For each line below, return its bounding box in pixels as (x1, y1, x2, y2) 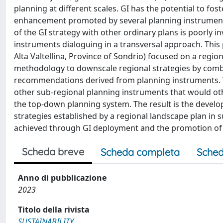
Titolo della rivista (18, 204, 90, 215)
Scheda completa (101, 146, 180, 158)
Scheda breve (22, 145, 84, 158)
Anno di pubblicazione (18, 172, 107, 183)
